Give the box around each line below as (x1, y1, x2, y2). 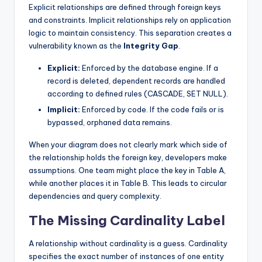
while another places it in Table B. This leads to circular (29, 178, 227, 188)
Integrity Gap (123, 40, 178, 50)
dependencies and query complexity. (29, 191, 161, 201)
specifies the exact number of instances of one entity (29, 251, 224, 261)
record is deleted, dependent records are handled (47, 75, 225, 85)
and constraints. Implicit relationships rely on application (29, 15, 231, 25)
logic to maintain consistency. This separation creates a (29, 27, 232, 37)
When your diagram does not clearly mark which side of (29, 139, 227, 149)
